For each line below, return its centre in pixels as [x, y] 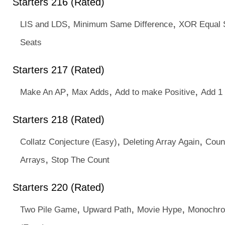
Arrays [33, 160]
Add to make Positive [155, 92]
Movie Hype [159, 209]
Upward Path [107, 209]
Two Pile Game [48, 209]
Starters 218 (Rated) [59, 120]
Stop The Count [80, 160]
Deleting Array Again [161, 142]
